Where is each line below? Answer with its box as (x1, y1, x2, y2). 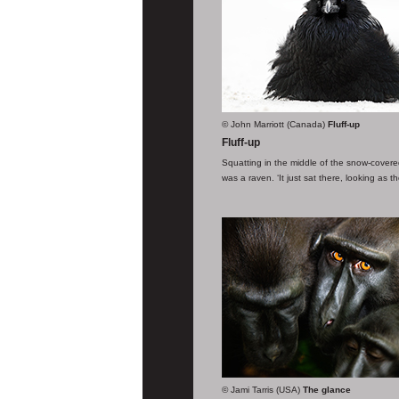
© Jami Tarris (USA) (222, 384, 300, 395)
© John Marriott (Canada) (222, 118, 325, 129)
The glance (303, 384, 351, 395)
